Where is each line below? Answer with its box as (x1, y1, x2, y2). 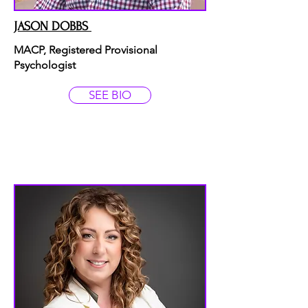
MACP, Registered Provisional (14, 43, 157, 56)
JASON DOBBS (14, 19, 91, 34)
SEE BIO (89, 88, 131, 102)
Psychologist (14, 58, 76, 71)
